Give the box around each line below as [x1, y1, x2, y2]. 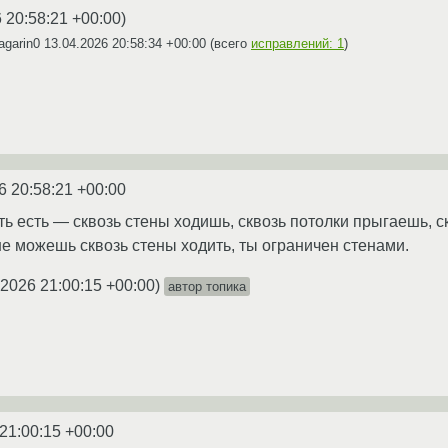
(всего [206, 35, 251, 51]
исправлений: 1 [251, 35, 344, 51]
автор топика [168, 278, 246, 294]
